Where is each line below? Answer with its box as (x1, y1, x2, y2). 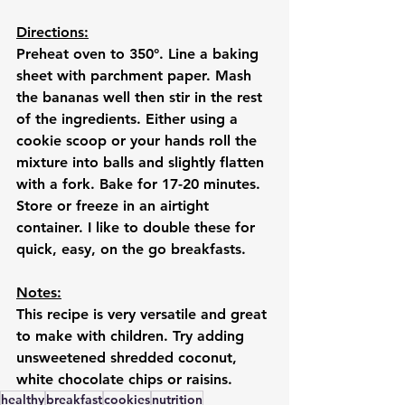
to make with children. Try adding (16, 327, 249, 345)
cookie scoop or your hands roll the (16, 132, 261, 150)
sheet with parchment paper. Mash (16, 67, 256, 85)
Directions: (16, 24, 89, 42)
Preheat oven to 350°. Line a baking (16, 45, 263, 63)
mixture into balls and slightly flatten (16, 154, 268, 172)
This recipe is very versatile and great (16, 306, 271, 324)
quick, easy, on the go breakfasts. (16, 240, 250, 259)
